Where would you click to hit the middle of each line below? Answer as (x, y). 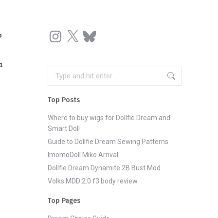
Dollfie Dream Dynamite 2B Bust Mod (104, 168)
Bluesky (93, 31)
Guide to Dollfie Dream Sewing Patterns (108, 141)
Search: (59, 71)
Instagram (63, 31)
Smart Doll (64, 128)
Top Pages (64, 200)
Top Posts (64, 100)
